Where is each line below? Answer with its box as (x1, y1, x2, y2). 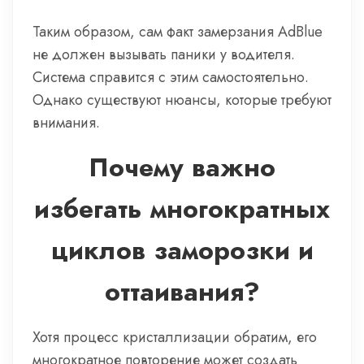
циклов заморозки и (50, 232, 314, 269)
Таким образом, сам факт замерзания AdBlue (32, 21, 323, 42)
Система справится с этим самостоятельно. (32, 67, 309, 88)
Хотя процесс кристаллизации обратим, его (32, 327, 317, 348)
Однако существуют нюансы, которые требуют (32, 89, 331, 110)
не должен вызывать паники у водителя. (32, 44, 295, 65)
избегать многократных (34, 190, 330, 227)
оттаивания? (104, 273, 260, 310)
